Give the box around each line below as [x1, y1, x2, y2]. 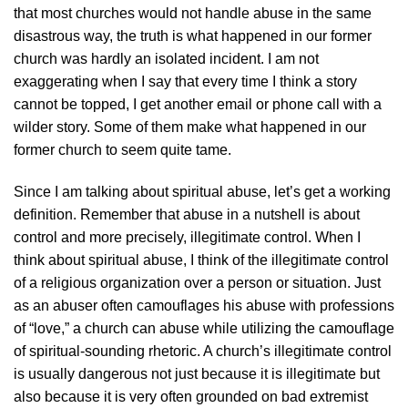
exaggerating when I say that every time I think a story [14, 73, 357, 89]
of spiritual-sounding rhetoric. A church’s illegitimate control [14, 342, 392, 359]
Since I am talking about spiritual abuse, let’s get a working [14, 183, 391, 199]
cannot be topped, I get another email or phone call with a [14, 96, 382, 112]
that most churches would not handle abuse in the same [14, 5, 372, 21]
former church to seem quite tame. [14, 141, 231, 158]
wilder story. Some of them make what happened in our [14, 118, 366, 135]
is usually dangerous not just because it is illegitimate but [14, 365, 380, 382]
